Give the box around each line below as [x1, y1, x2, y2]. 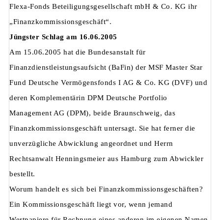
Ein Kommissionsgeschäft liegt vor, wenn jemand [9, 200, 172, 209]
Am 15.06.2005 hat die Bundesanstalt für [9, 48, 146, 56]
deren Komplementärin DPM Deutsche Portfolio [9, 94, 167, 102]
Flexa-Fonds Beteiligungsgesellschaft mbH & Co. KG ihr [9, 2, 197, 11]
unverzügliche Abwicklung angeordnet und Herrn [9, 139, 173, 148]
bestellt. [9, 170, 35, 178]
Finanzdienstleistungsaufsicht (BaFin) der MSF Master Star [9, 63, 203, 72]
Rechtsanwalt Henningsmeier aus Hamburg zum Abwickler [9, 155, 203, 163]
